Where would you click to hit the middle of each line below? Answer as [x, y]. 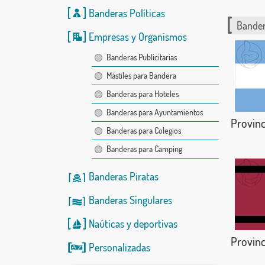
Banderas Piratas [123, 176]
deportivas [155, 224]
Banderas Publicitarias [141, 57]
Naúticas [106, 224]
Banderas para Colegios [143, 130]
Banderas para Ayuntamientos [154, 112]
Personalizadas [119, 247]
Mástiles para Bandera [141, 75]
